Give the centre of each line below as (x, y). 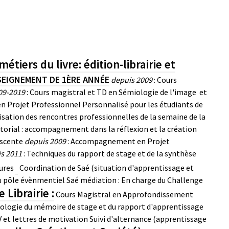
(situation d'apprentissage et (142, 168)
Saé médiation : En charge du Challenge (135, 180)
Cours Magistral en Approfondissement (124, 194)
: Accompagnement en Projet (118, 141)
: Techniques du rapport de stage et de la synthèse (109, 153)
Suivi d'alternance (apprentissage (148, 219)
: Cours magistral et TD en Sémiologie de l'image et (117, 92)
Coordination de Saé (54, 168)
